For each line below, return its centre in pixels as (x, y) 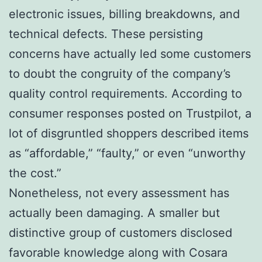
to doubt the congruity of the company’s (120, 73)
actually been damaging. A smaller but (114, 213)
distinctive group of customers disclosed (120, 232)
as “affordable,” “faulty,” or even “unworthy (127, 153)
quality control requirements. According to (125, 93)
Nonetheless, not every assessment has (119, 193)
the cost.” (35, 173)
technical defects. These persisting (106, 34)
